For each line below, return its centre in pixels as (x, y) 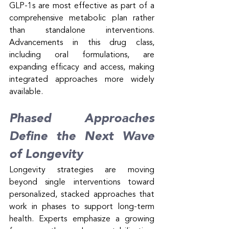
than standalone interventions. (82, 30)
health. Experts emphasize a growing (82, 219)
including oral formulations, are (82, 55)
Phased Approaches (82, 119)
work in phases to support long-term (82, 207)
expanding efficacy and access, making (82, 67)
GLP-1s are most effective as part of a (82, 6)
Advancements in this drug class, (82, 43)
